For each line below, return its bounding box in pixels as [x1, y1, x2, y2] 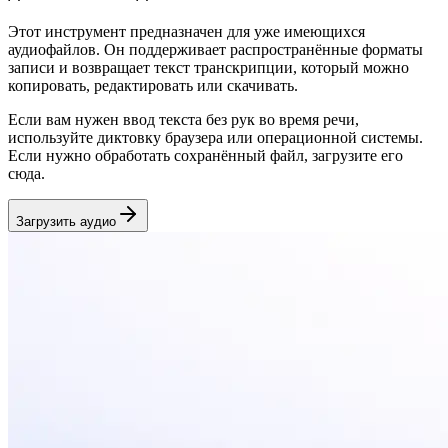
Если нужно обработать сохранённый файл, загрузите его [8, 146, 403, 164]
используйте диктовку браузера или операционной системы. [8, 128, 423, 146]
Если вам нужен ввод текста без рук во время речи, [8, 110, 359, 128]
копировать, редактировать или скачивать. [8, 76, 298, 94]
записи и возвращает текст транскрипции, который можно [8, 58, 409, 76]
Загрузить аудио [16, 213, 116, 229]
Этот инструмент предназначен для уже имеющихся [8, 22, 365, 40]
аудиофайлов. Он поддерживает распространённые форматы [8, 40, 423, 58]
